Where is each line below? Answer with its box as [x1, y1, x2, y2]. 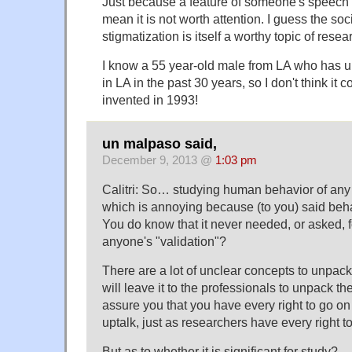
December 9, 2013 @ [102, 154, 215, 167]
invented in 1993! [102, 92, 198, 107]
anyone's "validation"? [102, 234, 226, 249]
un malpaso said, [102, 136, 217, 152]
